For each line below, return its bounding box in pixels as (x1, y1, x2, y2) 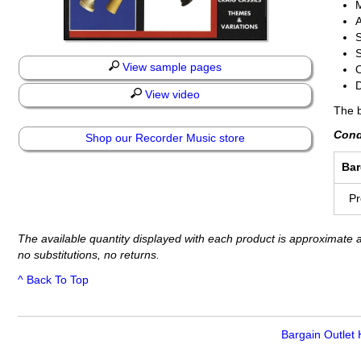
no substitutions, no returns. (18, 249, 160, 262)
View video (141, 89, 200, 102)
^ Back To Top (18, 273, 89, 286)
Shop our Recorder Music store (85, 132, 245, 145)
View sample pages (119, 61, 222, 74)
